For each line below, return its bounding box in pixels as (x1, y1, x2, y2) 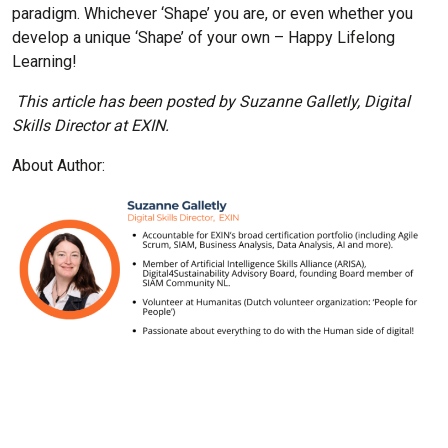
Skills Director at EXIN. (12, 115, 169, 135)
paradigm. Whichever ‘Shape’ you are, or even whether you (12, 3, 413, 23)
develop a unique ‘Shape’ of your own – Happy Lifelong (12, 27, 395, 47)
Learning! (12, 51, 77, 71)
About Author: (12, 155, 105, 175)
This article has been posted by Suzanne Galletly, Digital (12, 91, 410, 111)
